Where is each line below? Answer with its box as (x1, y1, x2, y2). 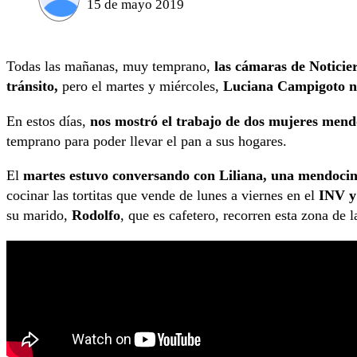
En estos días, (6, 112, 90, 129)
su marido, (6, 207, 72, 224)
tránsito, (6, 78, 58, 95)
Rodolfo (72, 207, 120, 224)
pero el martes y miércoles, (58, 78, 223, 95)
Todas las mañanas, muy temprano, (6, 58, 210, 75)
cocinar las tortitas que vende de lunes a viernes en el (6, 187, 319, 204)
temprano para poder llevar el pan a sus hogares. (6, 132, 287, 149)
